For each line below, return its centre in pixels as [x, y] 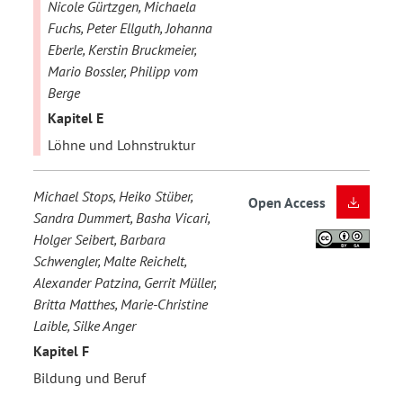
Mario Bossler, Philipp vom [123, 71]
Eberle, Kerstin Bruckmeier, [122, 49]
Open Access [287, 202]
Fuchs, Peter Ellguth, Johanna [130, 27]
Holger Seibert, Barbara [99, 239]
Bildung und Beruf [90, 377]
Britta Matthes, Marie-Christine [121, 304]
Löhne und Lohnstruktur [121, 144]
